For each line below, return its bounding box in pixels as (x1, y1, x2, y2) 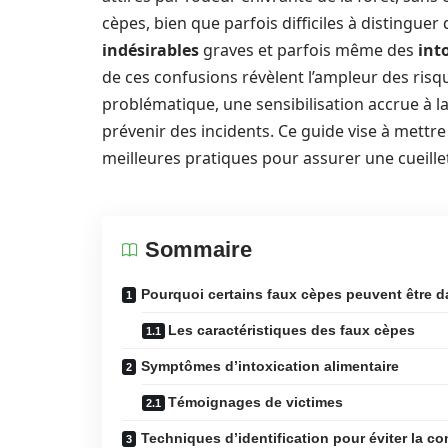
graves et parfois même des (199, 39, 418, 61)
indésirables (102, 39, 199, 61)
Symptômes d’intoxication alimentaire (141, 358, 399, 374)
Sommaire (145, 237, 252, 262)
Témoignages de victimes (168, 394, 343, 410)
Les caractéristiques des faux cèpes (168, 322, 415, 338)
